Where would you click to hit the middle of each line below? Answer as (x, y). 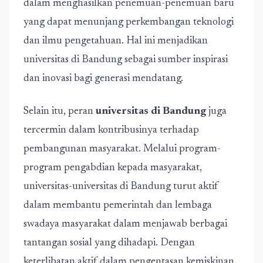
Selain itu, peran (60, 112)
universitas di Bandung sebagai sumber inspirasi (126, 60)
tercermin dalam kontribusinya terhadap (111, 130)
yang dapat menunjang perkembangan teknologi (129, 22)
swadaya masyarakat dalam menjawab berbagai (125, 224)
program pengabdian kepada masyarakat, (113, 168)
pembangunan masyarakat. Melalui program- (122, 149)
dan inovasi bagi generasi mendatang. (103, 79)
